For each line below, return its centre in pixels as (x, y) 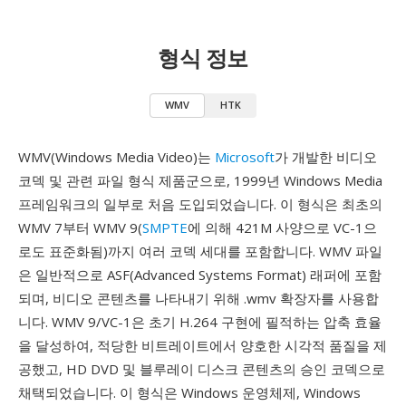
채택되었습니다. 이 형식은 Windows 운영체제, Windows (189, 392)
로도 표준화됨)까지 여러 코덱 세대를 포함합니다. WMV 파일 (200, 251)
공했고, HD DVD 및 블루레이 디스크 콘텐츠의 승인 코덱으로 (202, 369)
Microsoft (245, 157)
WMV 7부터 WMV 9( (80, 227)
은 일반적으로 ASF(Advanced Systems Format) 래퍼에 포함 (200, 275)
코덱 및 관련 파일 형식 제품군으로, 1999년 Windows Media (200, 180)
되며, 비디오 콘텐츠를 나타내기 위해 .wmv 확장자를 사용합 (198, 298)
